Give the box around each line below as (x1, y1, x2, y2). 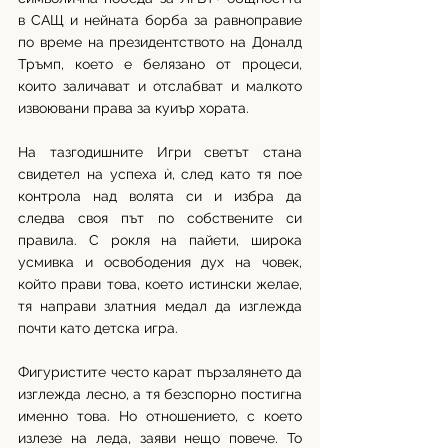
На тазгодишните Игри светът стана (18, 144, 302, 161)
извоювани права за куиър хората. (18, 100, 249, 117)
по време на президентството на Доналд (18, 34, 302, 51)
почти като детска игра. (18, 320, 178, 337)
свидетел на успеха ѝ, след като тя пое (18, 166, 302, 183)
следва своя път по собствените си (18, 210, 302, 227)
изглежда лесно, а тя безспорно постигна (18, 386, 302, 403)
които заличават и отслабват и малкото (18, 78, 302, 95)
